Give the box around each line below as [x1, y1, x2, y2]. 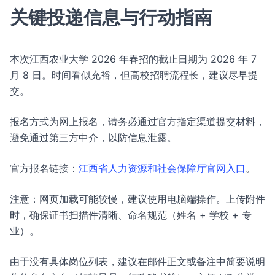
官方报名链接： [10, 162, 79, 174]
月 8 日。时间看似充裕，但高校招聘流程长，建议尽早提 [10, 69, 258, 81]
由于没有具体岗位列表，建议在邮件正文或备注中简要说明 [10, 255, 265, 268]
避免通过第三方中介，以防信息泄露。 [10, 131, 177, 144]
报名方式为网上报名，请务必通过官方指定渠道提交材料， [10, 115, 265, 128]
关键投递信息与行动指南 [10, 6, 212, 28]
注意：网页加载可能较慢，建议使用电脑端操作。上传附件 [10, 193, 265, 205]
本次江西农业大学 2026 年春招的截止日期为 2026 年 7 [10, 53, 257, 65]
